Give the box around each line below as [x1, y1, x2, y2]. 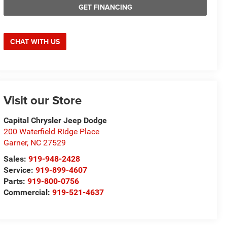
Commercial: [4, 187, 53, 198]
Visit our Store [4, 91, 82, 109]
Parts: [4, 176, 28, 186]
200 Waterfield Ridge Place [4, 127, 100, 137]
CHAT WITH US [10, 36, 60, 47]
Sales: [4, 154, 29, 164]
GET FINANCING [78, 2, 132, 13]
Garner [4, 138, 27, 148]
